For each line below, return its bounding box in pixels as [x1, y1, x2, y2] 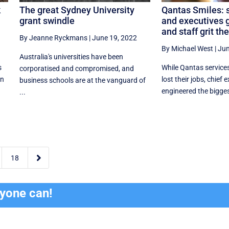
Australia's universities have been [19, 52, 123, 61]
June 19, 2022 [91, 33, 137, 42]
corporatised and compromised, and [19, 64, 134, 73]
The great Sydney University [19, 4, 134, 15]
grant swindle [19, 15, 75, 26]
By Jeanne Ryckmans [19, 33, 87, 42]
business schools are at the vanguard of [19, 76, 146, 84]
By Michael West [161, 44, 213, 53]
